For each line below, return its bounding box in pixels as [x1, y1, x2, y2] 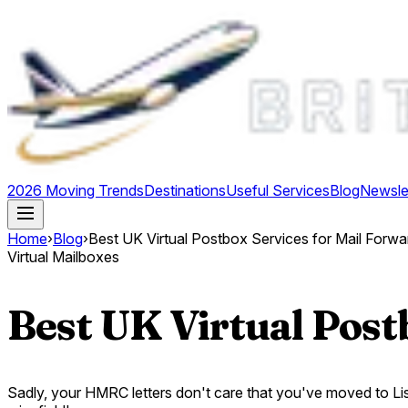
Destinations [144, 181, 226, 199]
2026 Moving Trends [7, 181, 144, 199]
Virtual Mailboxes [7, 248, 119, 266]
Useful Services [226, 181, 330, 199]
